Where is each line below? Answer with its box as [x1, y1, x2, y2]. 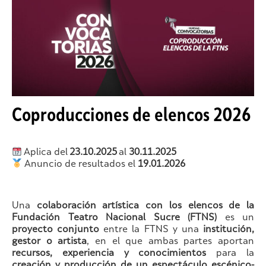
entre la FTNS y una [99, 225, 204, 235]
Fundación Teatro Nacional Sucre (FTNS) [12, 213, 217, 223]
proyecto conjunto [12, 225, 100, 235]
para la [206, 249, 255, 258]
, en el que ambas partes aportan [87, 237, 254, 246]
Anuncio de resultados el [22, 160, 138, 169]
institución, [203, 225, 255, 235]
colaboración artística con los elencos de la [36, 201, 255, 211]
